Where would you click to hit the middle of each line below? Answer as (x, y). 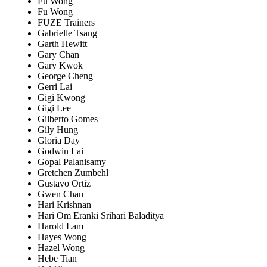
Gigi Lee (54, 108)
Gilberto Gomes (68, 119)
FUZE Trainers (66, 23)
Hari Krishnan (64, 205)
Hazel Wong (61, 248)
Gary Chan (58, 55)
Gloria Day (59, 141)
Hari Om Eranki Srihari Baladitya (101, 216)
